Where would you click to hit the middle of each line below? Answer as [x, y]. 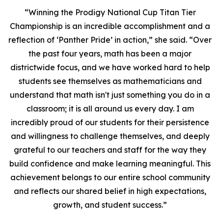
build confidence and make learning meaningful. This [110, 164]
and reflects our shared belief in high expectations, [110, 191]
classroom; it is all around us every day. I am [110, 109]
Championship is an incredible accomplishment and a [110, 26]
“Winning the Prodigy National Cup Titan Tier [110, 12]
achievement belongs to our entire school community [110, 177]
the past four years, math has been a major [110, 54]
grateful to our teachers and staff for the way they [110, 150]
